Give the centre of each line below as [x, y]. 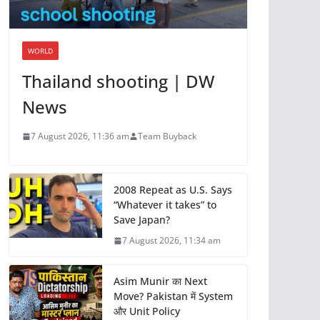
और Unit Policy [147, 311]
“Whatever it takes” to [165, 205]
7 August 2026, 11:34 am [171, 241]
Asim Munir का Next [160, 281]
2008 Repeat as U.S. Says [173, 190]
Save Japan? [142, 220]
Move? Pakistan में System [173, 296]
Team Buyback [167, 136]
